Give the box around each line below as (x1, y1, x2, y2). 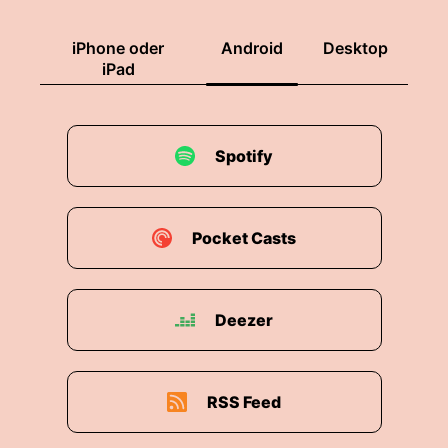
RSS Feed (207, 392, 281, 412)
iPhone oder (72, 38, 164, 58)
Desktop (323, 38, 388, 58)
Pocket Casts (192, 228, 296, 248)
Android (221, 38, 283, 58)
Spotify (215, 146, 273, 166)
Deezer (215, 310, 273, 330)
